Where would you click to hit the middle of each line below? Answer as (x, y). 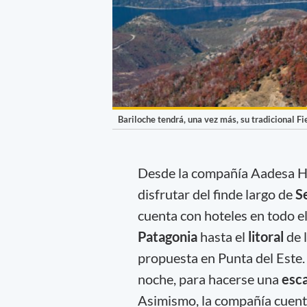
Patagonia (169, 236)
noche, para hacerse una (209, 279)
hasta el (224, 236)
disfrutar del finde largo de (216, 194)
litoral (267, 236)
